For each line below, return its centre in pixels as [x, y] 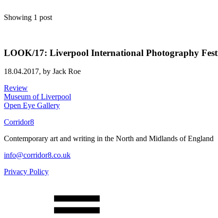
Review [16, 88]
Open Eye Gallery [32, 106]
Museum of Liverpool [37, 97]
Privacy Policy [26, 172]
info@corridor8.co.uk [37, 155]
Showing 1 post [28, 17]
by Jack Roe [62, 72]
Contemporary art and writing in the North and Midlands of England [109, 139]
